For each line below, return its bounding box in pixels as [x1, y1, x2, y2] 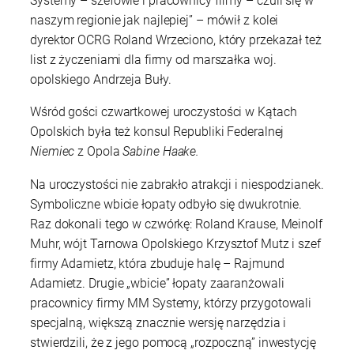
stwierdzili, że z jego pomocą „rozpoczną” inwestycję [30, 334, 316, 350]
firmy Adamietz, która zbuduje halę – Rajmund [30, 255, 284, 271]
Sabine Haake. [122, 144, 200, 160]
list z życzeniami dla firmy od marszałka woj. [30, 52, 277, 68]
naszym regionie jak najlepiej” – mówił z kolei [30, 13, 279, 28]
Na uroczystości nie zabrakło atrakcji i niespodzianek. [30, 176, 324, 192]
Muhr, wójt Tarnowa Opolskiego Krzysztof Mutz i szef [30, 235, 321, 251]
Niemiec [30, 144, 75, 160]
